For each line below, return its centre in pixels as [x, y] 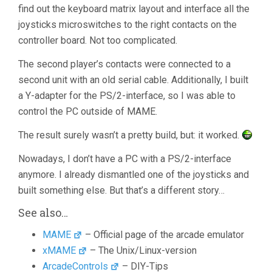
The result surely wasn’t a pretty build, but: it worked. [130, 135]
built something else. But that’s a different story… [121, 190]
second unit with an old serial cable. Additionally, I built [133, 80]
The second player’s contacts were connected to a [124, 64]
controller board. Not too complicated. [98, 40]
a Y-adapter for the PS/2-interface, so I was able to [127, 96]
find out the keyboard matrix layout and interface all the [134, 9]
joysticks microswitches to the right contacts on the [127, 25]
